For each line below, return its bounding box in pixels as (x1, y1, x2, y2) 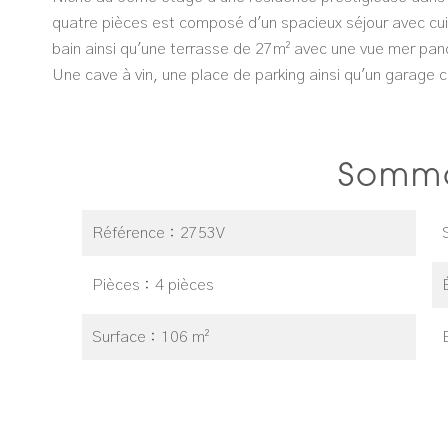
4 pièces (155, 277, 214, 293)
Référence (92, 225, 169, 241)
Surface (92, 329, 150, 345)
